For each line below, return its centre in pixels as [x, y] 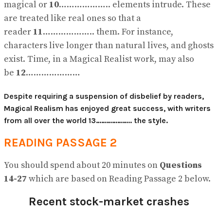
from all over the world [46, 120]
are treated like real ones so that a [73, 18]
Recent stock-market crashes [109, 201]
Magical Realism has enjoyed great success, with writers [107, 108]
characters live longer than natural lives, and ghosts [109, 45]
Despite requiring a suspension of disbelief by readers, [104, 96]
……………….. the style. [132, 120]
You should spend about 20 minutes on [82, 165]
